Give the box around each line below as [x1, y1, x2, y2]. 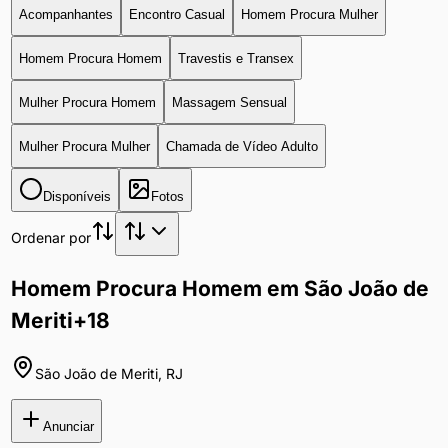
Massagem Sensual [171, 94, 287, 110]
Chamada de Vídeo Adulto [165, 138, 318, 154]
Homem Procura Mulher [240, 6, 378, 22]
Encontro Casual [128, 6, 225, 22]
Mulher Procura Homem [18, 94, 156, 110]
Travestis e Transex [177, 50, 294, 66]
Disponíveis [42, 188, 111, 204]
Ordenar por [10, 229, 91, 246]
